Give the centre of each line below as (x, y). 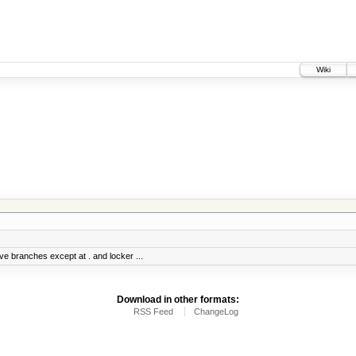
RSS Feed (153, 312)
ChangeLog (216, 312)
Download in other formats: (178, 300)
